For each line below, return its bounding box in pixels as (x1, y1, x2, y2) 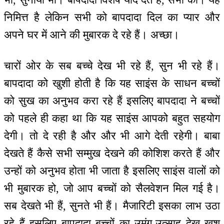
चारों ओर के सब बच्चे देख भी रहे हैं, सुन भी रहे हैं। (4, 59, 220, 72)
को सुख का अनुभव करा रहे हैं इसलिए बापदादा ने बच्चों (4, 94, 220, 107)
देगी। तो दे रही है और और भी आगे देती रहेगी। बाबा (4, 129, 220, 142)
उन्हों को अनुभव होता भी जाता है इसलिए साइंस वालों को (4, 164, 220, 177)
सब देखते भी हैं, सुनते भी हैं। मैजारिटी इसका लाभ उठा (4, 199, 220, 212)
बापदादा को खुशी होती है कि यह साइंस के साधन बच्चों (4, 77, 220, 90)
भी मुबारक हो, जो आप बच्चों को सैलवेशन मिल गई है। (4, 182, 220, 195)
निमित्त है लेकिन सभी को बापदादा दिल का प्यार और (4, 10, 220, 23)
